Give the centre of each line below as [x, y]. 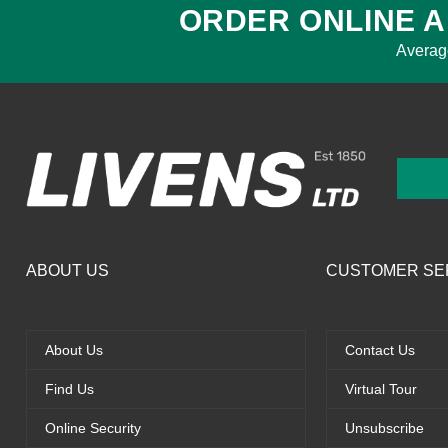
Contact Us [380, 350]
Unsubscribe [384, 428]
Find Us [69, 389]
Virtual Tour [381, 389]
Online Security [93, 428]
